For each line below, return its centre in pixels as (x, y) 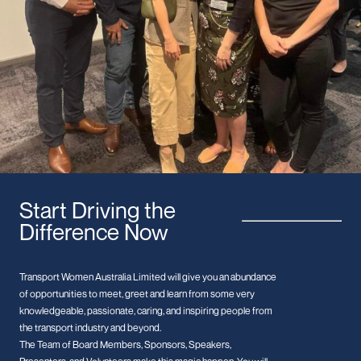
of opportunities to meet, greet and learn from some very (137, 294)
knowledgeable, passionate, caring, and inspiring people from (146, 311)
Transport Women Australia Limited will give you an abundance (148, 277)
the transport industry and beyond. (90, 328)
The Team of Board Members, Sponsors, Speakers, (125, 345)
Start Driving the (98, 210)
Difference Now (93, 232)
